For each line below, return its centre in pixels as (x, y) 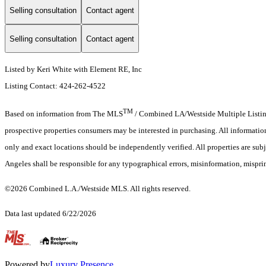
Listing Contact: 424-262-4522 (56, 86)
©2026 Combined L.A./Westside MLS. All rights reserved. (98, 189)
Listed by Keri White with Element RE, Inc (73, 69)
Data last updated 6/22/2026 (50, 214)
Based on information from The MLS (64, 114)
